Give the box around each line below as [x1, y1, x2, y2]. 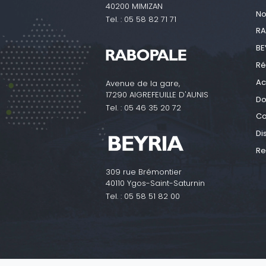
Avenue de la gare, [106, 77, 180, 89]
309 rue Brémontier [106, 166, 182, 178]
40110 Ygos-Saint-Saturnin [106, 177, 205, 189]
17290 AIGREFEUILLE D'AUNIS [106, 88, 208, 100]
